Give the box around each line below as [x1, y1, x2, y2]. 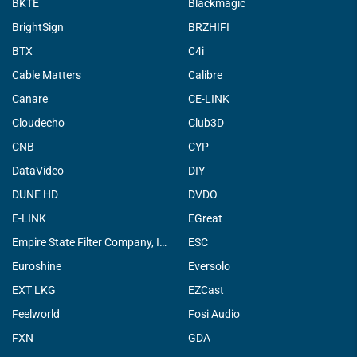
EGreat [188, 211, 222, 225]
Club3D [188, 116, 224, 129]
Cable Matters [12, 68, 81, 81]
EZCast [188, 283, 224, 296]
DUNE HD [12, 187, 58, 201]
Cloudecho [12, 116, 65, 129]
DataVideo [12, 163, 64, 177]
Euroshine [12, 259, 61, 273]
